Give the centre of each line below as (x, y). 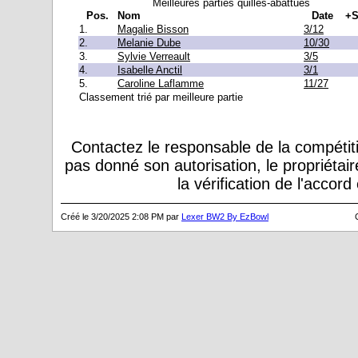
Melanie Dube (149, 42)
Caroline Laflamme (161, 83)
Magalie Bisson (153, 29)
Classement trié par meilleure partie (161, 97)
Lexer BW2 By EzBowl (225, 216)
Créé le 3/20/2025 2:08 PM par (121, 216)
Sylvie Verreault (154, 56)
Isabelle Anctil (150, 70)
